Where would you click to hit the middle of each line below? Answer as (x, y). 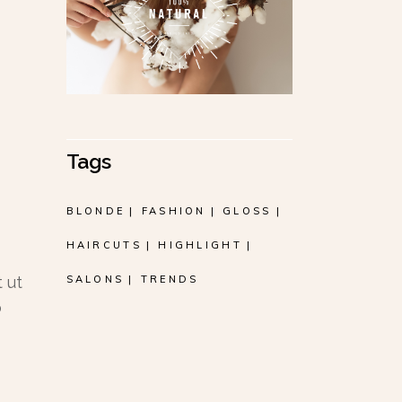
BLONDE (96, 211)
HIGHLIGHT (200, 245)
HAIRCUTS (104, 245)
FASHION (174, 211)
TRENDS (170, 280)
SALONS (95, 280)
